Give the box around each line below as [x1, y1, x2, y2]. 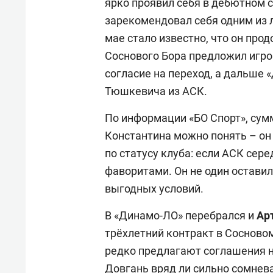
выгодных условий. [105, 182, 206, 195]
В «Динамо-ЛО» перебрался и [105, 208, 257, 222]
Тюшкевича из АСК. [105, 84, 207, 97]
